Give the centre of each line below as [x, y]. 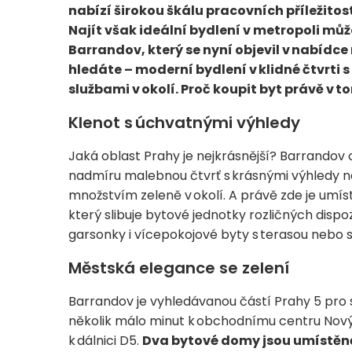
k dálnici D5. [105, 341]
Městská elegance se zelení [179, 268]
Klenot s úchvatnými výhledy [184, 123]
